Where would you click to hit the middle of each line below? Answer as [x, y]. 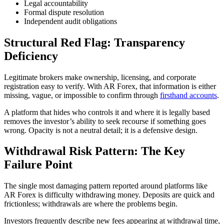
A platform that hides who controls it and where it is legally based [107, 112]
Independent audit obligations [70, 21]
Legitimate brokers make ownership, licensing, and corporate [100, 77]
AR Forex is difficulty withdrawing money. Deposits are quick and [109, 195]
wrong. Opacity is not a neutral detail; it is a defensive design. [101, 130]
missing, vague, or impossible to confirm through [82, 95]
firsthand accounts [188, 95]
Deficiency [31, 56]
